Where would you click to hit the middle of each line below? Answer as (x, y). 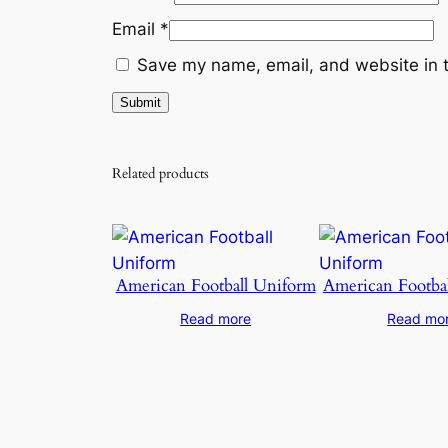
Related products (160, 173)
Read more (216, 318)
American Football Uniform (215, 285)
